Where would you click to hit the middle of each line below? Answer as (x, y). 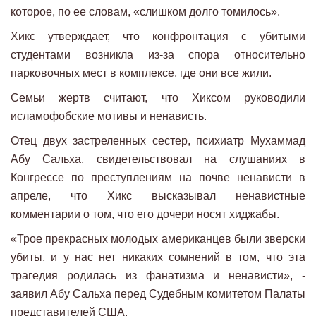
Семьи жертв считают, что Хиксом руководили (158, 98)
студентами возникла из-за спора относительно (158, 55)
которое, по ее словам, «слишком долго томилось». (145, 12)
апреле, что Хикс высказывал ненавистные (158, 196)
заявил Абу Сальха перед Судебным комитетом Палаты (158, 294)
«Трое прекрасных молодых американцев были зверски (158, 239)
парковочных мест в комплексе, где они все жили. (141, 73)
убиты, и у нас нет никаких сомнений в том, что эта (158, 257)
